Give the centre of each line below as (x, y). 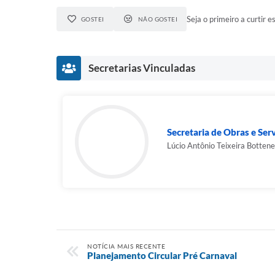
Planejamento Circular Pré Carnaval (162, 255)
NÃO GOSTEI (158, 19)
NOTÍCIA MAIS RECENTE (126, 246)
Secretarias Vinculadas (142, 68)
